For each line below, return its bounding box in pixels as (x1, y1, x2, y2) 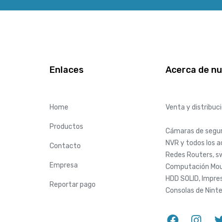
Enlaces (50, 64, 84, 75)
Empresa (50, 161, 78, 169)
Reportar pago (50, 180, 96, 189)
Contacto (50, 141, 81, 150)
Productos (50, 122, 83, 131)
